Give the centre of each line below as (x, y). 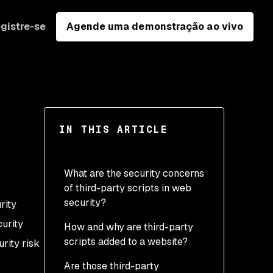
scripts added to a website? (126, 242)
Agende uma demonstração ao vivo (154, 26)
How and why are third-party (129, 227)
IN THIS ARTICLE (114, 129)
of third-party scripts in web (128, 188)
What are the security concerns (134, 173)
